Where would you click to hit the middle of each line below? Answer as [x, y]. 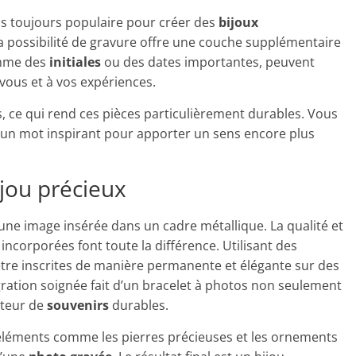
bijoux [238, 22]
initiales [75, 62]
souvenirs [78, 305]
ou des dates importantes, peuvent [208, 62]
